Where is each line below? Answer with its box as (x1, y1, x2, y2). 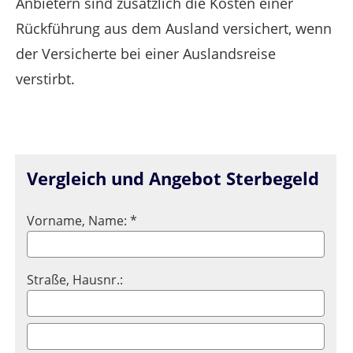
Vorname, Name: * (27, 211, 137, 229)
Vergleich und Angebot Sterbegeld (27, 166, 319, 190)
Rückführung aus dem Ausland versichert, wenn (16, 19, 332, 39)
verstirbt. (16, 69, 75, 89)
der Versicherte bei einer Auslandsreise (16, 44, 276, 64)
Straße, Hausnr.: (27, 270, 123, 288)
